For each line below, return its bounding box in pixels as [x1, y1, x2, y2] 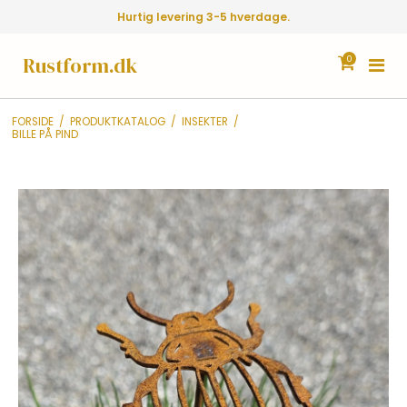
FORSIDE [11, 114, 54, 129]
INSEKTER [181, 114, 228, 129]
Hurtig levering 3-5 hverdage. [117, 9, 290, 25]
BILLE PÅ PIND [11, 126, 78, 142]
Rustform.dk [23, 52, 137, 79]
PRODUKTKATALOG [69, 114, 165, 129]
